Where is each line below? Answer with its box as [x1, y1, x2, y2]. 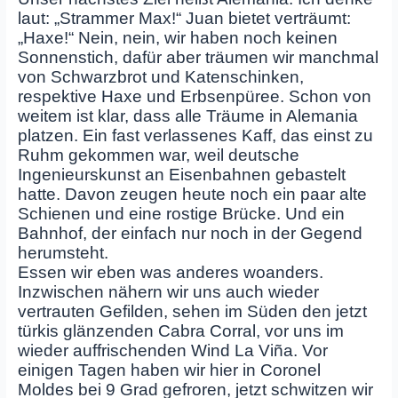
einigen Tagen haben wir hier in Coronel [17, 361, 321, 380]
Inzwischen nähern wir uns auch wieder [17, 283, 319, 302]
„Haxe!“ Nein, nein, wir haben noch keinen [17, 28, 338, 48]
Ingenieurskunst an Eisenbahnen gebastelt [17, 165, 346, 185]
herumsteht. [17, 243, 108, 263]
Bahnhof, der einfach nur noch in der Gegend [17, 224, 362, 243]
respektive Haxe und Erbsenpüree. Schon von [17, 87, 371, 107]
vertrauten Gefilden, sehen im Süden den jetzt [17, 302, 367, 322]
